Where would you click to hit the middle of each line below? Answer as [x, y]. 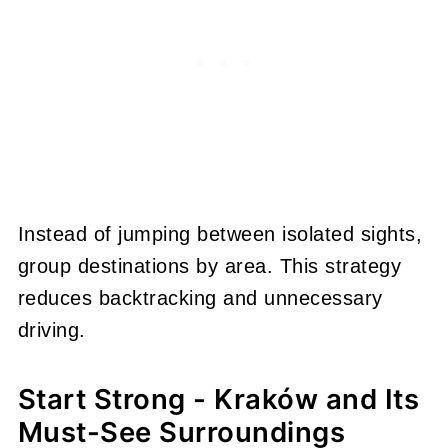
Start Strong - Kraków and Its [218, 398]
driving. [51, 329]
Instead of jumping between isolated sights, [220, 233]
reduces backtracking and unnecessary [200, 297]
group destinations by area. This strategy [209, 265]
